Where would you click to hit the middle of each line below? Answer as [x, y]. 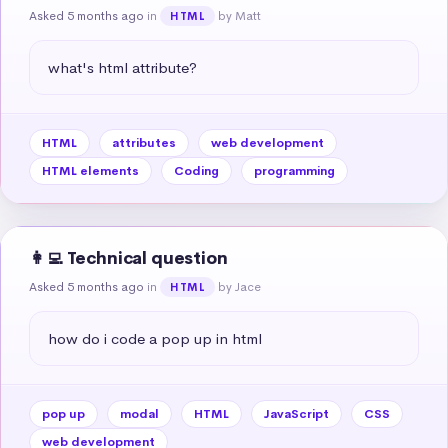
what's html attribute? [122, 67]
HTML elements [90, 170]
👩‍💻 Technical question [128, 258]
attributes [144, 142]
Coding [196, 170]
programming [294, 170]
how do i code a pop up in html [155, 338]
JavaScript [296, 413]
